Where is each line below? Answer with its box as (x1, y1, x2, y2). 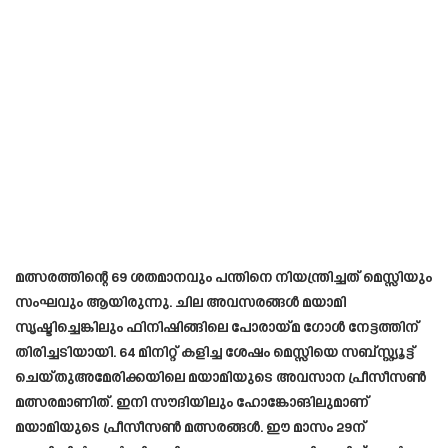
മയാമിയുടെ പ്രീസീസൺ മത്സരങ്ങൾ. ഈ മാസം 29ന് (15, 419, 366, 437)
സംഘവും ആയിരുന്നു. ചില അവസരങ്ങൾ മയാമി (15, 294, 346, 312)
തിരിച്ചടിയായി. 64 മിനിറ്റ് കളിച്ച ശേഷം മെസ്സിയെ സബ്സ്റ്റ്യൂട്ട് (15, 344, 415, 362)
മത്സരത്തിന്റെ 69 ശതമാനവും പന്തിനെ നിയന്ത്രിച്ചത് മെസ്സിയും (15, 269, 432, 287)
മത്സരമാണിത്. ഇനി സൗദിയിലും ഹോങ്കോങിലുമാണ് (15, 394, 369, 412)
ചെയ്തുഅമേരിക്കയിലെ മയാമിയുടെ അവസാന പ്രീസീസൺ (15, 369, 426, 387)
